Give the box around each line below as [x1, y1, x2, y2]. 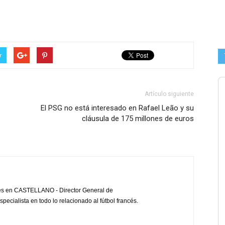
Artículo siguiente [145, 90, 194, 97]
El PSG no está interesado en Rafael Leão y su [41, 103, 194, 113]
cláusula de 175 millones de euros [82, 114, 194, 123]
